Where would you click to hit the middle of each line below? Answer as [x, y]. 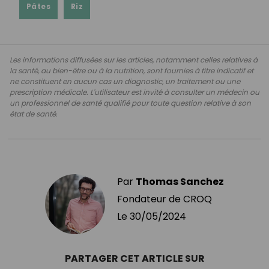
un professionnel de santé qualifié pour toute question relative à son [130, 103]
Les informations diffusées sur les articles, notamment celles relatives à [134, 59]
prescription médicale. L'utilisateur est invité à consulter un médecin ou [134, 92]
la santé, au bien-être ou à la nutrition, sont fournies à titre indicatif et [131, 70]
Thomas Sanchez [180, 181]
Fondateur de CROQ [165, 199]
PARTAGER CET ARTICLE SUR [134, 258]
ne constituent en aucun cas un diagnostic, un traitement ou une [125, 81]
